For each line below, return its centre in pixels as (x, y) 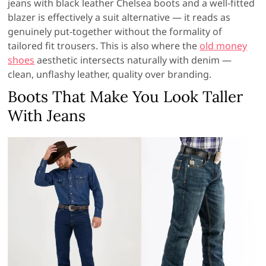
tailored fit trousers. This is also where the (104, 46)
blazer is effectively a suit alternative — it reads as (119, 18)
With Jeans (47, 116)
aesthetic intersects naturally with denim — (133, 60)
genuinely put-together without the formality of (115, 32)
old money (224, 46)
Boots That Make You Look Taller (126, 97)
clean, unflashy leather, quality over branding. (110, 75)
